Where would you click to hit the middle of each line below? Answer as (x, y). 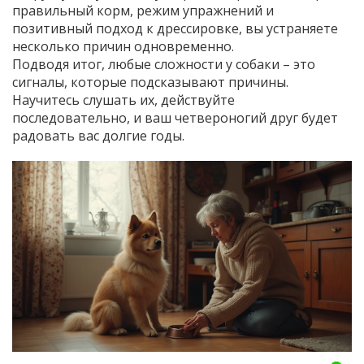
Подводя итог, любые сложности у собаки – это (164, 64)
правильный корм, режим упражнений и (143, 11)
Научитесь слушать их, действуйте (123, 100)
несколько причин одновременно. (123, 46)
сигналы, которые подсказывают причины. (150, 82)
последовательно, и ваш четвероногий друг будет (175, 118)
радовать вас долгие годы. (98, 136)
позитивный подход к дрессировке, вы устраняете (175, 28)
